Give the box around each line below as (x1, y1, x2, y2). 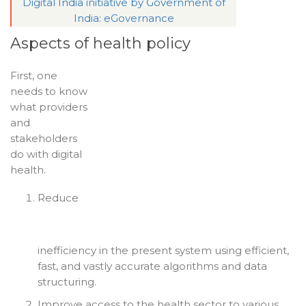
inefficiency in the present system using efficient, (38, 244, 289, 258)
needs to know (10, 85, 87, 98)
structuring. (38, 275, 96, 289)
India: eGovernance (74, 12, 174, 25)
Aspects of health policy (10, 34, 191, 53)
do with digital (10, 148, 82, 161)
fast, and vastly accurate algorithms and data (38, 260, 267, 273)
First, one (10, 69, 57, 83)
